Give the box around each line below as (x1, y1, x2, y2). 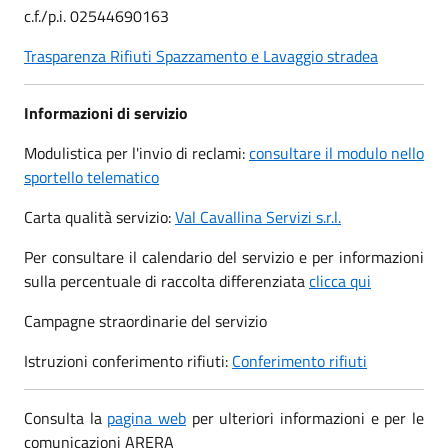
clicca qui (309, 268, 371, 293)
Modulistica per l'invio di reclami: (24, 140, 249, 165)
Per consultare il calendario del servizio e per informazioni (24, 244, 424, 269)
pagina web (107, 405, 187, 430)
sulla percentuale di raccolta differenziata (24, 268, 309, 293)
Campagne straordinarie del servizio (24, 308, 267, 333)
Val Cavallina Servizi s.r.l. (175, 204, 341, 229)
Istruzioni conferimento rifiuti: (24, 348, 232, 373)
